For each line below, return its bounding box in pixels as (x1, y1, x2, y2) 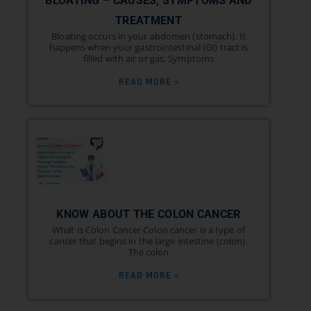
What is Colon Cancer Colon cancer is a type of (52, 224, 245, 237)
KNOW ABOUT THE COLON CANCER (56, 208, 241, 221)
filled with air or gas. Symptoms (83, 51, 215, 65)
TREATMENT (115, 13, 182, 27)
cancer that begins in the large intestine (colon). (49, 235, 248, 248)
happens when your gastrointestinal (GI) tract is (49, 40, 249, 53)
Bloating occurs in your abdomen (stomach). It (51, 29, 246, 42)
